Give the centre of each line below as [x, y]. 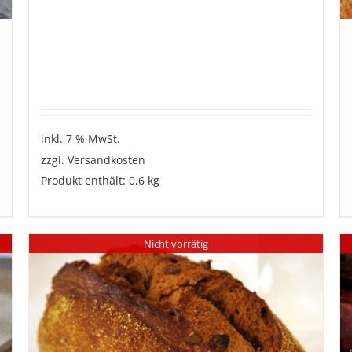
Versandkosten [106, 160]
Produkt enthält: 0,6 [94, 181]
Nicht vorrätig [176, 243]
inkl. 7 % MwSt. [80, 139]
